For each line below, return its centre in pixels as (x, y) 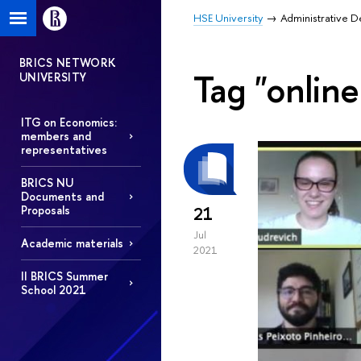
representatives (64, 150)
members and (56, 136)
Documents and (62, 197)
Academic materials (72, 243)
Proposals (45, 210)
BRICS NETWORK (68, 62)
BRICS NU (47, 183)
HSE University (228, 18)
